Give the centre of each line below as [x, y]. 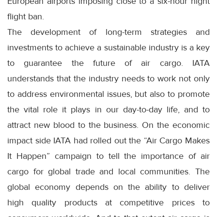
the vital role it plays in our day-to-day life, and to [108, 110]
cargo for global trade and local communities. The [108, 172]
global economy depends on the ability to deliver [108, 187]
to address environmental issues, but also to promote [108, 94]
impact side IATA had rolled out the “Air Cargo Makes [108, 141]
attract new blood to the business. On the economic [108, 125]
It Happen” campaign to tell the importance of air [108, 156]
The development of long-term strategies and [108, 32]
